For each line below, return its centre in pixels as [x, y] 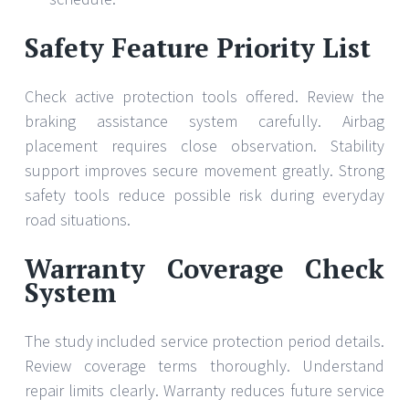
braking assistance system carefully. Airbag [204, 121]
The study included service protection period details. [204, 341]
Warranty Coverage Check [204, 268]
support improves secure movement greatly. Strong [204, 170]
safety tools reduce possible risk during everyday [204, 194]
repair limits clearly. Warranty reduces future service [204, 390]
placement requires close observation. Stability [204, 145]
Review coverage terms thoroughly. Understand [204, 365]
